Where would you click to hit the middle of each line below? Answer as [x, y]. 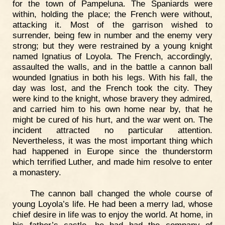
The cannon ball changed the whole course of [121, 193]
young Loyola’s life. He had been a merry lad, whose [113, 204]
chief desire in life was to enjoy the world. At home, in [113, 214]
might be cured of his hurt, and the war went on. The [113, 120]
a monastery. [37, 173]
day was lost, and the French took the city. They [113, 88]
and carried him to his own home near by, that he [113, 109]
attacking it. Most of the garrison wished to [113, 25]
